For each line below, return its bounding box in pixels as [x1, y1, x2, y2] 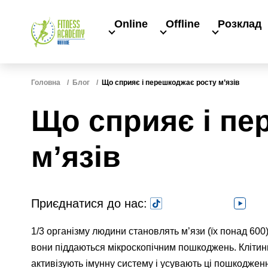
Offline [166, 18, 200, 30]
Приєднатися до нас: [31, 197, 147, 210]
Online [114, 18, 148, 30]
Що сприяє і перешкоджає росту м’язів [102, 78, 239, 87]
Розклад [218, 18, 261, 30]
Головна [31, 78, 60, 87]
